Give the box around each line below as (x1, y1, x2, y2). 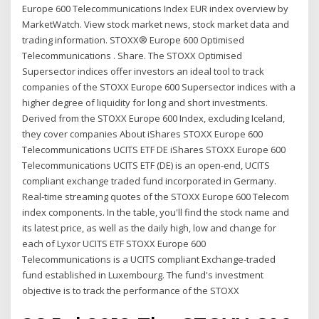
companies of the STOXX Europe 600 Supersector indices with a (22, 80, 296, 93)
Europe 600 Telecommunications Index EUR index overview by (22, 1, 289, 15)
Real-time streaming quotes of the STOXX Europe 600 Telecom (22, 189, 290, 203)
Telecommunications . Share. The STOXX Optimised (22, 48, 243, 62)
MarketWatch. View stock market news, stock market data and (22, 17, 290, 31)
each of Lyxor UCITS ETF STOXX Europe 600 (22, 236, 206, 250)
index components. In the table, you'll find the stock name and (22, 205, 290, 219)
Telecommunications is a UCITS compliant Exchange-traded (22, 252, 276, 266)
